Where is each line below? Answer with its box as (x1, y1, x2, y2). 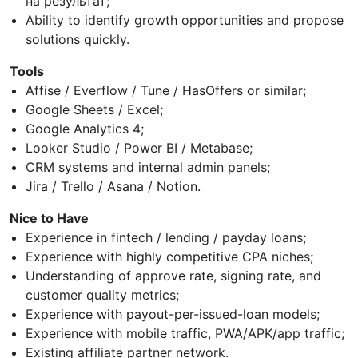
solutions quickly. (26, 31, 129, 48)
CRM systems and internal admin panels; (26, 159, 270, 176)
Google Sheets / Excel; (26, 101, 163, 118)
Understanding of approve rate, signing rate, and (26, 268, 321, 284)
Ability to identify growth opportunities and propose (26, 12, 344, 29)
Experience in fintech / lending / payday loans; (26, 229, 306, 246)
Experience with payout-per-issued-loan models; (26, 306, 320, 323)
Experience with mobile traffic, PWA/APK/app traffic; (26, 325, 344, 342)
